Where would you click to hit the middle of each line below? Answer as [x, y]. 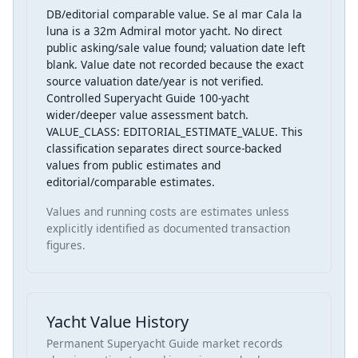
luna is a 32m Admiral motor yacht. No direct [164, 31]
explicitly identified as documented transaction [168, 229]
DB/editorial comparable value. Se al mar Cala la [174, 14]
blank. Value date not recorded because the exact [175, 65]
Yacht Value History [117, 322]
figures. [66, 245]
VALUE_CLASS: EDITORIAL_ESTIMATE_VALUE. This [175, 132]
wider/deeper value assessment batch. [147, 115]
